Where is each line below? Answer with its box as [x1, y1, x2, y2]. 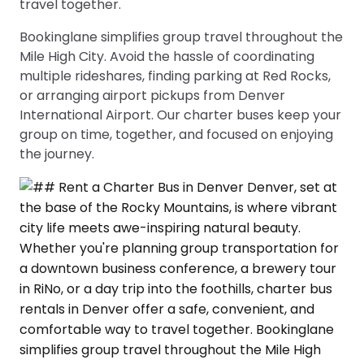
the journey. [19, 144, 94, 163]
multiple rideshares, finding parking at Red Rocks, [19, 66, 331, 85]
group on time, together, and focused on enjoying [19, 124, 333, 144]
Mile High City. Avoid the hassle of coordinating [19, 46, 314, 66]
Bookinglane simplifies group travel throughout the [19, 27, 343, 46]
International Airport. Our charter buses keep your [19, 105, 341, 124]
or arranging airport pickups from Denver [19, 85, 285, 105]
